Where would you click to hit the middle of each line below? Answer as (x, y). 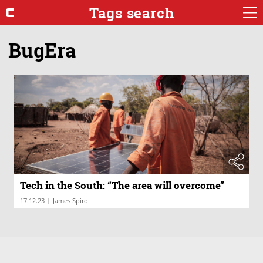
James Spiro (70, 201)
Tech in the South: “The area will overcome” (122, 186)
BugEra (42, 50)
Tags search (131, 13)
